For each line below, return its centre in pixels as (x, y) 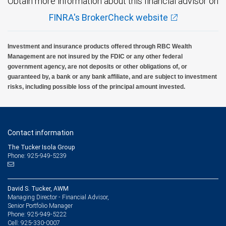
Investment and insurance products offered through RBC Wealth (100, 46)
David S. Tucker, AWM (38, 188)
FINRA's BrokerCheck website (108, 17)
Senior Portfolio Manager (40, 206)
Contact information (41, 133)
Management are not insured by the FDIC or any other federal (95, 56)
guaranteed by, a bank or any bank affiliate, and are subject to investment (112, 77)
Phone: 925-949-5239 (37, 156)
